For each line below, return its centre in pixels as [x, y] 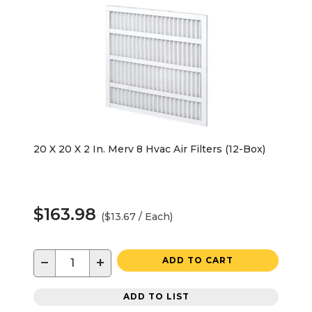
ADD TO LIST [156, 297]
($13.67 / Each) [137, 216]
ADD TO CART [198, 260]
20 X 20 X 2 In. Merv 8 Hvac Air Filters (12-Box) [149, 149]
